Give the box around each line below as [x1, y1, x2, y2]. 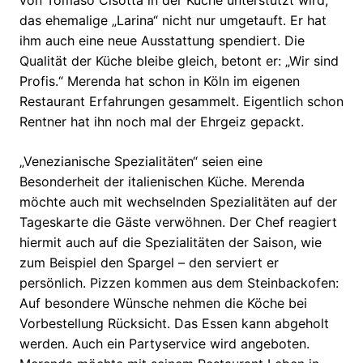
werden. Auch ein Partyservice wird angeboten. [19, 335, 310, 352]
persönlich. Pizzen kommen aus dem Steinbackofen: [19, 275, 339, 292]
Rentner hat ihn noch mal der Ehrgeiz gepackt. [19, 113, 304, 130]
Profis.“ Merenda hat [19, 73, 144, 90]
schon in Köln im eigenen [144, 73, 300, 90]
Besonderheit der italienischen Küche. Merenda [19, 173, 305, 190]
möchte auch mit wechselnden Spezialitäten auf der [19, 194, 337, 211]
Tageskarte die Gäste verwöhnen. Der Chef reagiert [19, 214, 337, 231]
